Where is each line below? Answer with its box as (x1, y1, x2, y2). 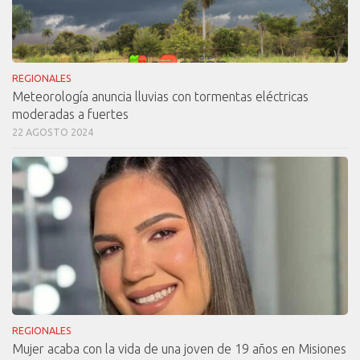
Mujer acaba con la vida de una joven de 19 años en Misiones (12, 341, 346, 356)
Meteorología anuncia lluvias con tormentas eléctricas (12, 88, 309, 104)
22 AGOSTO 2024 (12, 126, 93, 137)
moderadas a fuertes (12, 106, 129, 121)
